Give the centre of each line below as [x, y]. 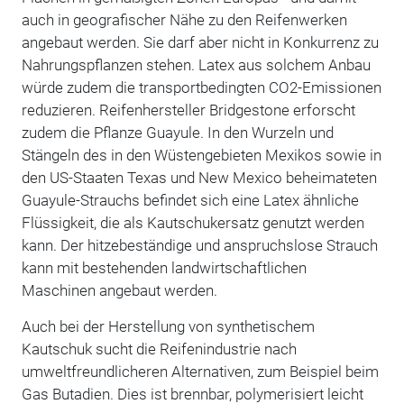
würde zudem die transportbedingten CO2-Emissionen [201, 87]
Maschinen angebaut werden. [119, 290]
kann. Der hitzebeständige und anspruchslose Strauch [199, 245]
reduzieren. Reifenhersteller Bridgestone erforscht [188, 110]
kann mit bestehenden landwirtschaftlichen [164, 267]
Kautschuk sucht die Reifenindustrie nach [159, 349]
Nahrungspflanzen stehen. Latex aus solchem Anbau [196, 64]
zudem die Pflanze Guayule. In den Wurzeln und [177, 132]
